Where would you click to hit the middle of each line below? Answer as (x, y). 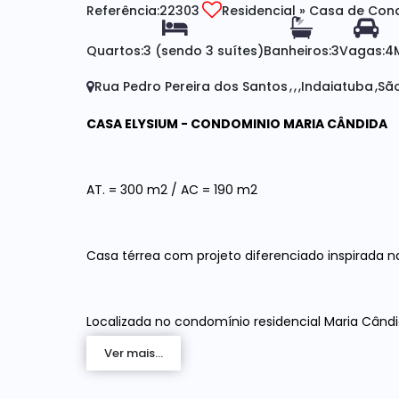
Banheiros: (297, 51)
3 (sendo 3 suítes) (204, 51)
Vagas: (362, 51)
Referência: (123, 11)
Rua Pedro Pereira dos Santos (191, 86)
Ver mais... (134, 353)
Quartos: (115, 51)
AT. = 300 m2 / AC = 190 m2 (172, 190)
